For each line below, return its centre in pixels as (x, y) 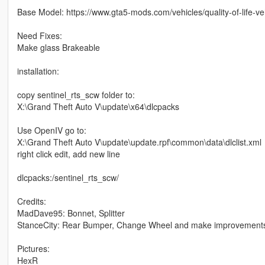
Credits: (31, 201)
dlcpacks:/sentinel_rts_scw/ (68, 177)
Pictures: (33, 248)
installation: (38, 71)
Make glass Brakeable (58, 47)
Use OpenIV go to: (51, 130)
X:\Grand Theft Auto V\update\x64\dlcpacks (98, 106)
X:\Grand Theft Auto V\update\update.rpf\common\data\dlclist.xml (139, 142)
